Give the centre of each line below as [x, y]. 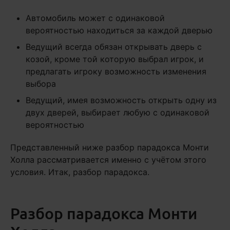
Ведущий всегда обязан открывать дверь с [114, 47]
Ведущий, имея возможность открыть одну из [121, 100]
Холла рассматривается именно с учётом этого [108, 160]
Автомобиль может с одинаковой [95, 18]
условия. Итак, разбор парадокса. [80, 172]
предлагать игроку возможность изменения [116, 71]
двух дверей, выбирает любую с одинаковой [118, 112]
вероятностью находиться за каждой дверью [119, 30]
